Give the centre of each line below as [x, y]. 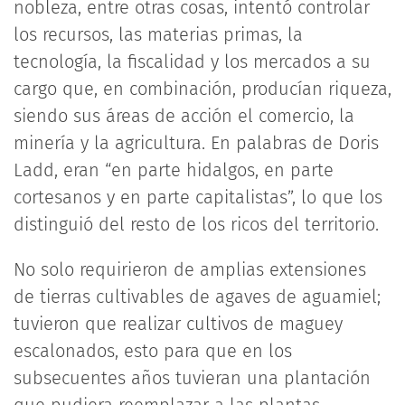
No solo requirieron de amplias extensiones [190, 269]
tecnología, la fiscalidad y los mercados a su [192, 61]
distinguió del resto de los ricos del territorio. [196, 224]
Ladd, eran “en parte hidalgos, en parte [174, 170]
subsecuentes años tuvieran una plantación [192, 378]
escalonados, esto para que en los [153, 351]
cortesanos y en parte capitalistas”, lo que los [198, 197]
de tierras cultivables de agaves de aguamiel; [197, 297]
